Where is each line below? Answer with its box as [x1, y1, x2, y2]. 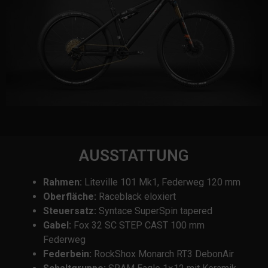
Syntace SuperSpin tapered [96, 205, 213, 217]
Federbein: [43, 248, 92, 260]
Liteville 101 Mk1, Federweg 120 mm [82, 176, 241, 188]
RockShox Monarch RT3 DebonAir [92, 248, 234, 260]
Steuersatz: [43, 205, 97, 217]
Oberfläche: [43, 190, 97, 202]
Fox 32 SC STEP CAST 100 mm [71, 219, 205, 231]
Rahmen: [43, 176, 83, 188]
